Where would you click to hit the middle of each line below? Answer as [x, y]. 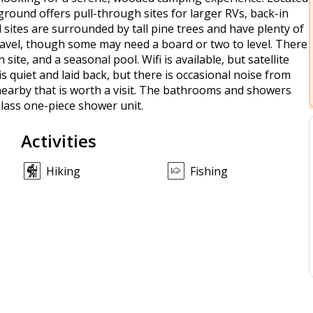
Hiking [63, 171]
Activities [58, 141]
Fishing [209, 171]
